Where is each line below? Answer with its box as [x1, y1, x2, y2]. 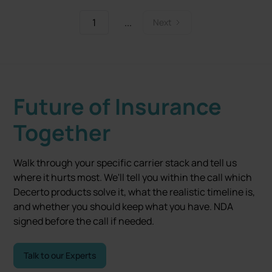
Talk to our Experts [24, 249, 97, 261]
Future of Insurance [13, 91, 222, 121]
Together [13, 117, 111, 148]
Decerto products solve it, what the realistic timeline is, [13, 185, 256, 199]
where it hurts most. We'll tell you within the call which [13, 170, 253, 184]
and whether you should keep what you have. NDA [13, 199, 234, 213]
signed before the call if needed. [13, 214, 155, 228]
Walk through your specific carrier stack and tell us [13, 155, 237, 169]
